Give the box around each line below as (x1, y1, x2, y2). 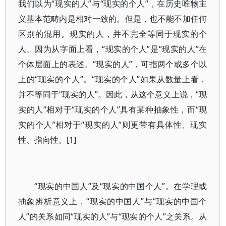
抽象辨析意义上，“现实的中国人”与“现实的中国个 (18, 196, 207, 207)
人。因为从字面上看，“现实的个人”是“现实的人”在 (18, 43, 207, 54)
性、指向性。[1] (18, 134, 76, 145)
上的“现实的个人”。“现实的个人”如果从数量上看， (18, 74, 207, 85)
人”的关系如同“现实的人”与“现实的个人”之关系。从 (18, 211, 207, 222)
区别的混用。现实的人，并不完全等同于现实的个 (18, 28, 207, 39)
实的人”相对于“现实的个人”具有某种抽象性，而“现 (18, 104, 207, 115)
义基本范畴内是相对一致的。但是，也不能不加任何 (18, 13, 207, 24)
